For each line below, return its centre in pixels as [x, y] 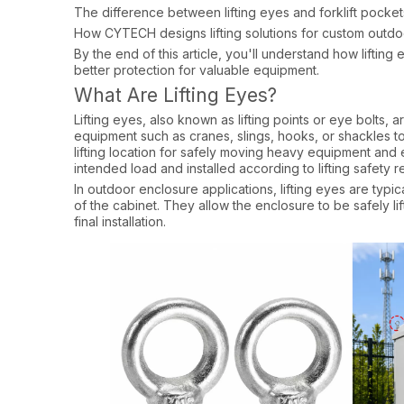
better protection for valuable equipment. [197, 70]
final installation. [120, 221]
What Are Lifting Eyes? [175, 95]
